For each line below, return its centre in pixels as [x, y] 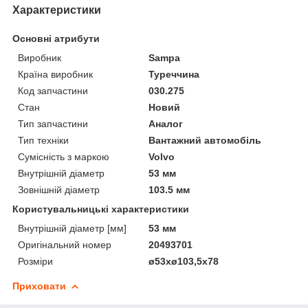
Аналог [166, 123]
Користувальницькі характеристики [101, 209]
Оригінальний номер [65, 244]
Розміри [35, 261]
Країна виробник [55, 74]
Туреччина [174, 74]
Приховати [39, 286]
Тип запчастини [53, 123]
